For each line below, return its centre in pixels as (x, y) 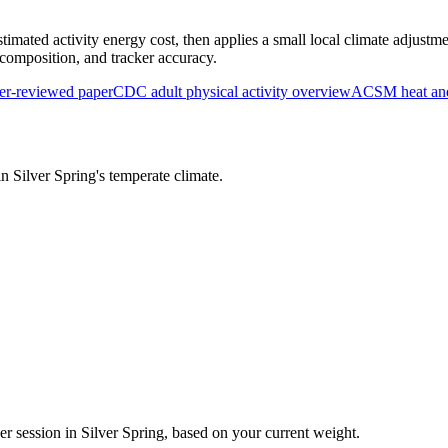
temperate (139, 176)
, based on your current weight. (262, 433)
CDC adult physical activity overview (232, 91)
